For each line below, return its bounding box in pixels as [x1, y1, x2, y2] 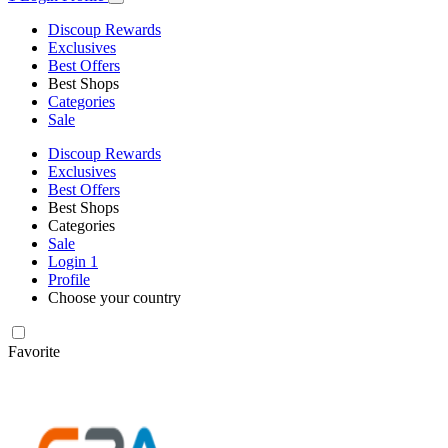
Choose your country [48, 288, 181, 306]
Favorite [8, 342, 60, 360]
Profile [48, 270, 90, 288]
